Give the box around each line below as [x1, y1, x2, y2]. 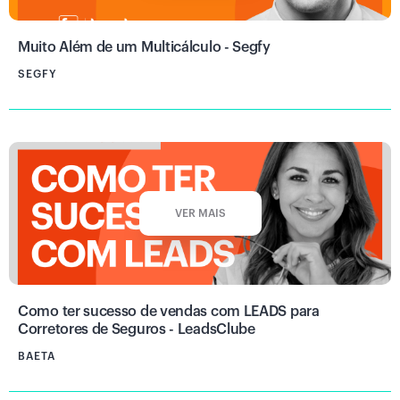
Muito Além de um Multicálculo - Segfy [18, 39, 271, 54]
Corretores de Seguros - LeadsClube [18, 321, 255, 337]
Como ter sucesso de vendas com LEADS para [18, 304, 320, 319]
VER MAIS [174, 207, 226, 219]
